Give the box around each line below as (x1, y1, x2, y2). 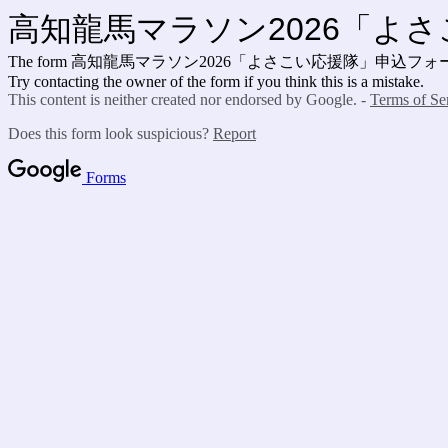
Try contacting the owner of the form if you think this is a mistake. (8, 73, 424, 90)
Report (213, 125, 256, 142)
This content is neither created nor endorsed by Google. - (8, 91, 370, 108)
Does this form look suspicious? (8, 125, 213, 142)
